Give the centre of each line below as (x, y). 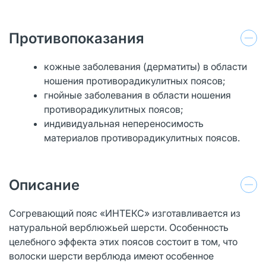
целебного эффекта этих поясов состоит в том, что (123, 241)
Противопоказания (77, 38)
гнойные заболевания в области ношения (138, 95)
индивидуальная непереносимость (124, 123)
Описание (44, 185)
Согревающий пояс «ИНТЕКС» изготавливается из (125, 213)
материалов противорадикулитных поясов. (142, 137)
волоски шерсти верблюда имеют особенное (111, 256)
